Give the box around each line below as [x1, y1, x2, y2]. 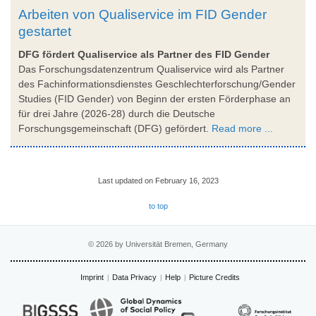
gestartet [18, 23, 71, 39]
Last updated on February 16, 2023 [97, 176, 219, 185]
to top [148, 201, 168, 210]
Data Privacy [111, 272, 157, 281]
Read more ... [212, 122, 273, 134]
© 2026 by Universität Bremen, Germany [88, 239, 228, 248]
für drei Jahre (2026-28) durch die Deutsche [18, 107, 215, 119]
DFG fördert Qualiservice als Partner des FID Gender [18, 48, 269, 60]
